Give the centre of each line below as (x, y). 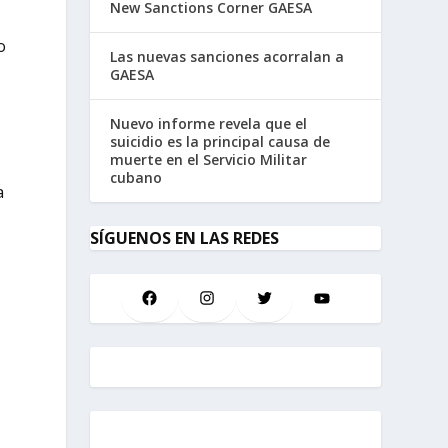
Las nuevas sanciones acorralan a (227, 56)
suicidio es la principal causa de (220, 141)
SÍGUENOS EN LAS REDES (185, 238)
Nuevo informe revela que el (209, 123)
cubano (136, 177)
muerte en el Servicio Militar (209, 159)
